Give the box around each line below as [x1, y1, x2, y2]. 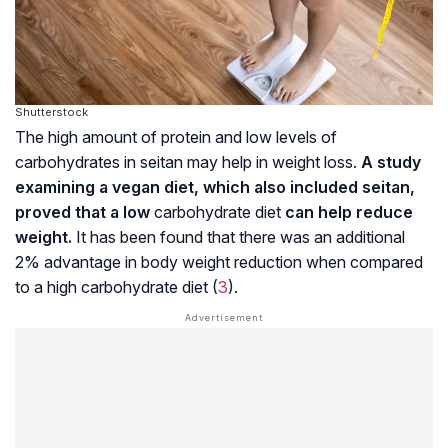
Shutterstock [15, 104, 88, 119]
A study [361, 151, 421, 172]
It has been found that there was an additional [72, 226, 405, 247]
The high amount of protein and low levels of [15, 126, 337, 147]
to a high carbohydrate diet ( [15, 276, 218, 297]
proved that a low [15, 201, 154, 222]
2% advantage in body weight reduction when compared [15, 251, 423, 272]
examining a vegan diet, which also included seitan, [15, 176, 415, 197]
